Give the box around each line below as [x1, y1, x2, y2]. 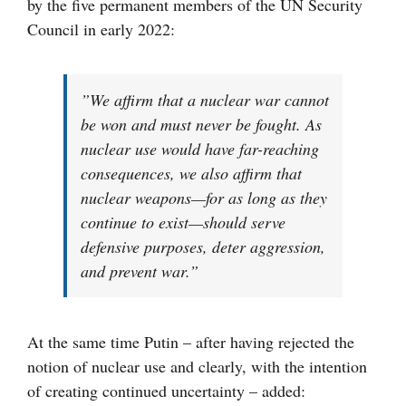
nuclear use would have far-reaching [81, 138, 319, 160]
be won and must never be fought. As [81, 113, 322, 136]
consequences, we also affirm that [81, 162, 302, 185]
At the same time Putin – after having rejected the [27, 331, 354, 353]
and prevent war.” [81, 260, 198, 283]
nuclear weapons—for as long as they [81, 187, 327, 209]
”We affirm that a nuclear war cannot [81, 89, 329, 111]
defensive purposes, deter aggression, [81, 236, 325, 258]
